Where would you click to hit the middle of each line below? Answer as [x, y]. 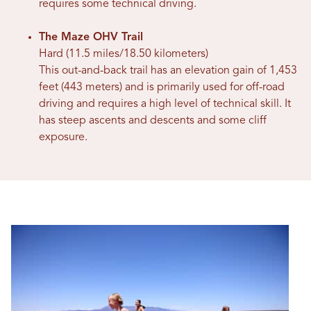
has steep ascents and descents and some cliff [153, 121]
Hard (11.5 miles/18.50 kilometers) [124, 54]
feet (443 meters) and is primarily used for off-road [162, 88]
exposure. [65, 138]
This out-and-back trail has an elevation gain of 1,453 [168, 71]
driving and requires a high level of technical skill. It [165, 104]
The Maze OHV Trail [91, 38]
